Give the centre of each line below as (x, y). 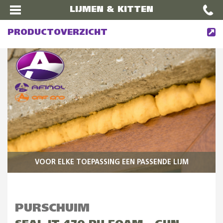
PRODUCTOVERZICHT (57, 33)
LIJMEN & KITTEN (111, 10)
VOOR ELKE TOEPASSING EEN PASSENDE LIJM (111, 162)
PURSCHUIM (52, 209)
